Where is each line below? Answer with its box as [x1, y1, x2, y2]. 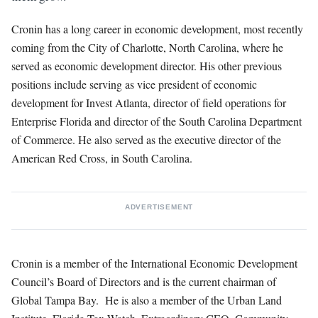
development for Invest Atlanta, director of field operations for [11, 94, 286, 110]
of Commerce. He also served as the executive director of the [11, 131, 281, 147]
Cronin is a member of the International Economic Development [11, 255, 297, 270]
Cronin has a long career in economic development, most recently [11, 21, 303, 36]
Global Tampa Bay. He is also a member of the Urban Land [11, 292, 282, 307]
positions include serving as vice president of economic [11, 76, 257, 92]
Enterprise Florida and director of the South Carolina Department [11, 113, 302, 128]
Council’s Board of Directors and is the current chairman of [11, 273, 276, 289]
